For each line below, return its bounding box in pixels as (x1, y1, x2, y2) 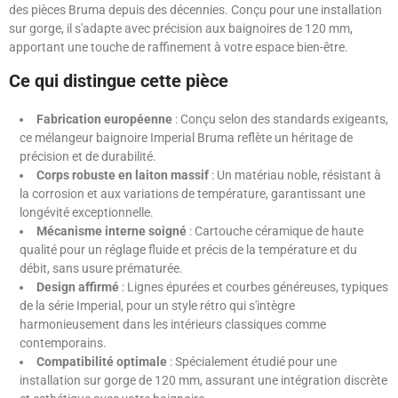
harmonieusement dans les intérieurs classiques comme (20, 317, 326, 332)
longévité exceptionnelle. (20, 205, 154, 220)
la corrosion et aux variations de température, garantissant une (20, 187, 365, 202)
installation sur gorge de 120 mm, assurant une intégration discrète (20, 373, 387, 388)
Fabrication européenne (36, 112, 172, 127)
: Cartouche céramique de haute (187, 224, 363, 239)
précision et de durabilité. (20, 149, 156, 164)
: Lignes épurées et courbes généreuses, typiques (119, 280, 388, 295)
